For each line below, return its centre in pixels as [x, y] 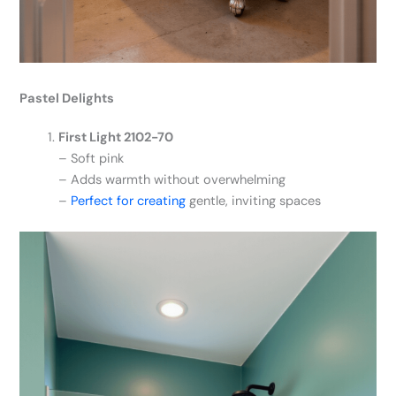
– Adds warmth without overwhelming [172, 179]
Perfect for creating [129, 201]
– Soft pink [91, 158]
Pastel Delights [67, 98]
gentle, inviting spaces [254, 201]
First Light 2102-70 [116, 137]
